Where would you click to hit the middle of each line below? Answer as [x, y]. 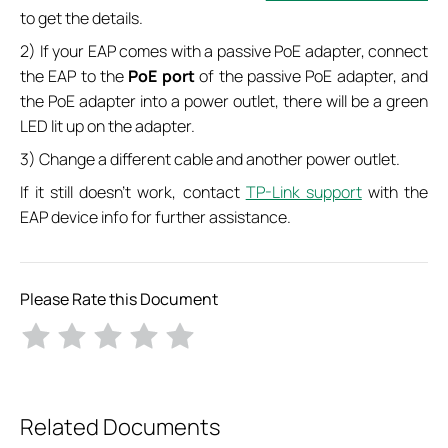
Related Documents [120, 427]
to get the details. [81, 18]
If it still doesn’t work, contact [133, 192]
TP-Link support [303, 192]
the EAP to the [74, 76]
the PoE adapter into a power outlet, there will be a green [224, 101]
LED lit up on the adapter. [107, 126]
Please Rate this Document [119, 298]
